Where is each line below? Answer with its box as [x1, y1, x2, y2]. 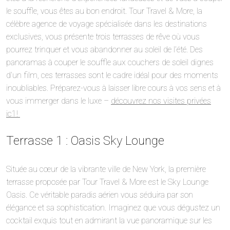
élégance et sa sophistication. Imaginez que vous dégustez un [6, 202, 220, 213]
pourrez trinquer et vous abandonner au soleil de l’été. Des [6, 44, 203, 54]
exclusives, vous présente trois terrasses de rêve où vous [6, 31, 200, 42]
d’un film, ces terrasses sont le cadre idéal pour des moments [6, 70, 218, 80]
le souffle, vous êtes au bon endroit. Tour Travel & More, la [6, 6, 202, 16]
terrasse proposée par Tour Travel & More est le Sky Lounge [6, 177, 208, 187]
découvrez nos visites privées [111, 95, 211, 106]
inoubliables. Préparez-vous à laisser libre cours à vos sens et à [6, 83, 221, 93]
